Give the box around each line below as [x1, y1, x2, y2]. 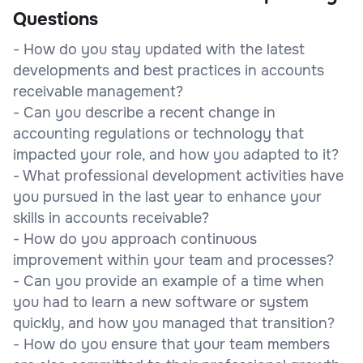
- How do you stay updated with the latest [13, 40, 305, 58]
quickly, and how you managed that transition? [13, 314, 335, 332]
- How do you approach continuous [13, 229, 257, 248]
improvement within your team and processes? [13, 250, 334, 269]
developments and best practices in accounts [13, 61, 324, 79]
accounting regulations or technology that [13, 124, 304, 143]
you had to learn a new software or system [13, 293, 309, 311]
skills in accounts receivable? [13, 208, 209, 227]
